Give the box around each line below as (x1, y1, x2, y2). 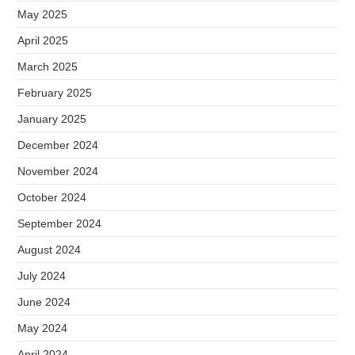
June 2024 (17, 296, 71, 308)
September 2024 (17, 217, 102, 230)
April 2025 (17, 34, 69, 47)
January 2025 (17, 113, 87, 125)
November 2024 (17, 165, 99, 177)
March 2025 (17, 60, 78, 73)
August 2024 (17, 243, 82, 256)
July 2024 (17, 269, 67, 282)
